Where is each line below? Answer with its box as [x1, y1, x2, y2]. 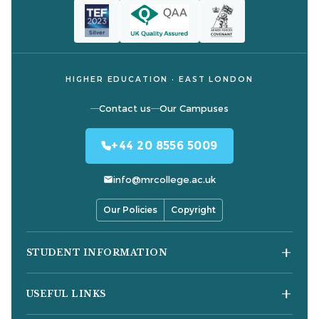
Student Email [35, 299, 105, 311]
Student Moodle [35, 278, 115, 290]
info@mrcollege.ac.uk [113, 174, 216, 186]
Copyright [171, 204, 216, 216]
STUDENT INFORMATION [26, 247, 168, 258]
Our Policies [103, 204, 157, 216]
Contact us [99, 103, 151, 115]
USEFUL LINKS [26, 288, 106, 300]
